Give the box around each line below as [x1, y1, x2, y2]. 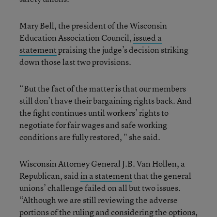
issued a [133, 32, 162, 43]
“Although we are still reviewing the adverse [19, 194, 178, 205]
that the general [132, 170, 191, 181]
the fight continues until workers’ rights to [19, 107, 169, 118]
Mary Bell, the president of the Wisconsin [19, 20, 167, 31]
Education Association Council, [19, 32, 133, 43]
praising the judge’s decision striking [57, 44, 188, 55]
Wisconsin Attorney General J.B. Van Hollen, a [19, 158, 185, 169]
